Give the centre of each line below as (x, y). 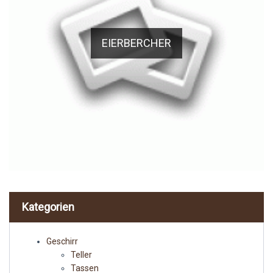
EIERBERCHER (136, 43)
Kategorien (48, 207)
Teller (81, 254)
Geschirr (62, 241)
